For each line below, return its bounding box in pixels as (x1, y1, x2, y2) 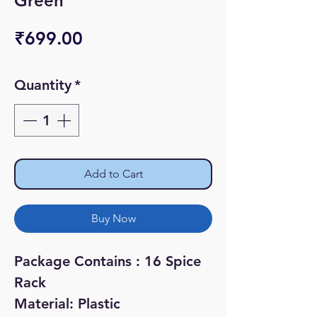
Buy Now (91, 212, 136, 225)
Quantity (14, 76, 71, 93)
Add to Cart (83, 167, 143, 180)
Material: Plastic (14, 295, 120, 312)
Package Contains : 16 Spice (14, 253, 201, 270)
